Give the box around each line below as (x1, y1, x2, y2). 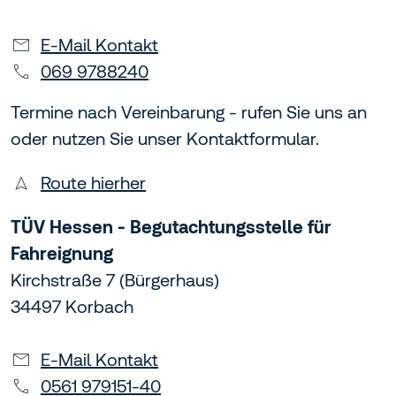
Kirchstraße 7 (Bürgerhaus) (11, 270, 219, 291)
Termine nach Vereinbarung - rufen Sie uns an (11, 102, 367, 123)
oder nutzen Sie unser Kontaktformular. (11, 128, 319, 149)
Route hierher (41, 172, 146, 194)
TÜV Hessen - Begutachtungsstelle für (11, 217, 331, 238)
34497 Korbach (11, 296, 133, 317)
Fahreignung (11, 243, 113, 264)
